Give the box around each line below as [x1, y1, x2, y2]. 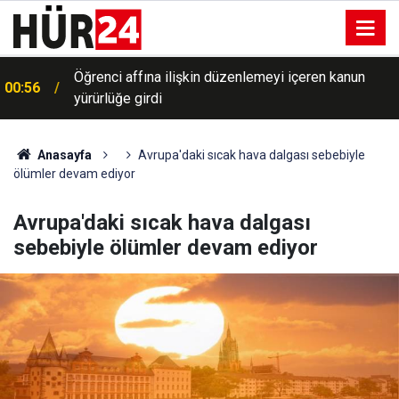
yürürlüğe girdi [74, 90, 162, 107]
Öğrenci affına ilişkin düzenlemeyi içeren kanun [74, 69, 365, 85]
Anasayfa [34, 148, 92, 162]
